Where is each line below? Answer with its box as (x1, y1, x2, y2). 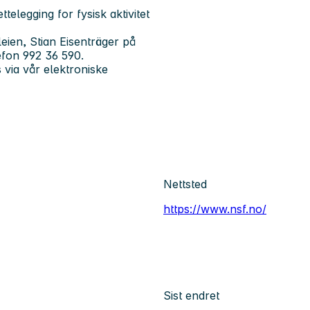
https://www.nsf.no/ (163, 202, 266, 217)
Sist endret (163, 288, 219, 302)
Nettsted (163, 177, 207, 192)
